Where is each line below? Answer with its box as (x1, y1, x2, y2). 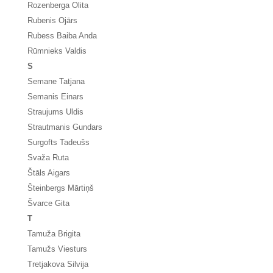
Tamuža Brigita (27, 229, 80, 238)
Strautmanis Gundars (27, 122, 102, 132)
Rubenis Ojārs (27, 16, 77, 25)
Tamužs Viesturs (27, 244, 87, 253)
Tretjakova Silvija (27, 260, 88, 269)
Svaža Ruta (27, 153, 69, 162)
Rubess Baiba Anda (27, 31, 97, 40)
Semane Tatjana (27, 77, 85, 86)
